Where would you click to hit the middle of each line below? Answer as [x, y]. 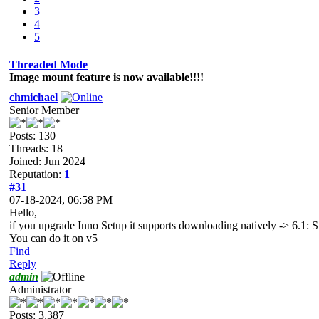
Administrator [40, 289]
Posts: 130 [32, 135]
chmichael [33, 97]
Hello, [23, 212]
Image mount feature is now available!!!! [106, 77]
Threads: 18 [36, 148]
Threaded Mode [48, 64]
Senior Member [44, 110]
